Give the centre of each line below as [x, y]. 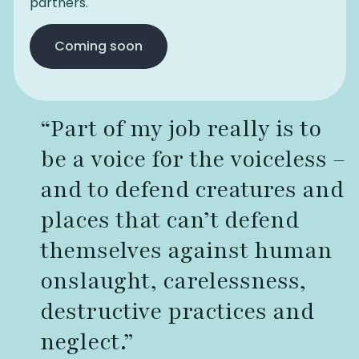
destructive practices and [177, 312]
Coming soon [98, 46]
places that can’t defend [169, 221]
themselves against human [186, 251]
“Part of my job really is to [180, 129]
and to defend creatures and [192, 190]
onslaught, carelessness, [173, 282]
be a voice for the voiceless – [192, 160]
